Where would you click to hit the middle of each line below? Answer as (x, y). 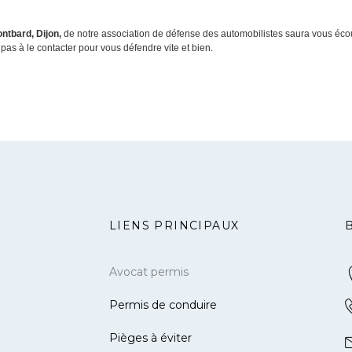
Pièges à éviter (150, 338)
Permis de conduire (163, 305)
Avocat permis (149, 272)
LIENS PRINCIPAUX (174, 226)
